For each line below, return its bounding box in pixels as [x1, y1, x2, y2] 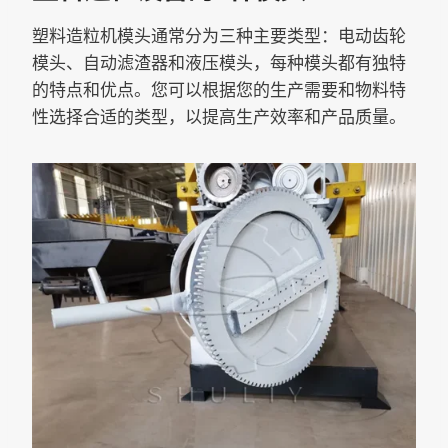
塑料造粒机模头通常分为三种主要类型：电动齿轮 [32, 25, 406, 46]
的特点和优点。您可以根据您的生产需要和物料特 [32, 79, 406, 100]
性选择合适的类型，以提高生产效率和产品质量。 [32, 106, 406, 127]
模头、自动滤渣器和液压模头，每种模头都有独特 [32, 52, 406, 73]
